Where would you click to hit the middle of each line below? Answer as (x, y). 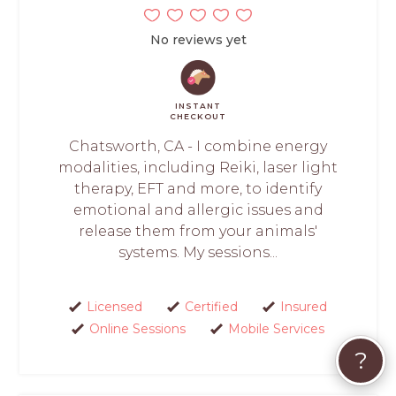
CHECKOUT (198, 117)
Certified (211, 307)
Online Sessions (137, 329)
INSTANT (198, 106)
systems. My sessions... (198, 253)
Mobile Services (276, 329)
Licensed (114, 307)
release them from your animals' (198, 232)
